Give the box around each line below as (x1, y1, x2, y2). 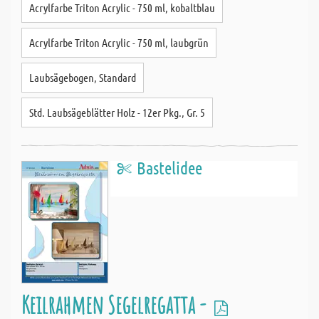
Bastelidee (137, 157, 202, 178)
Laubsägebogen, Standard (29, 70, 136, 84)
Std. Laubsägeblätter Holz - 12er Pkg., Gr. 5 (29, 105, 205, 119)
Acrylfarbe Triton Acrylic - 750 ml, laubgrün (29, 36, 209, 49)
